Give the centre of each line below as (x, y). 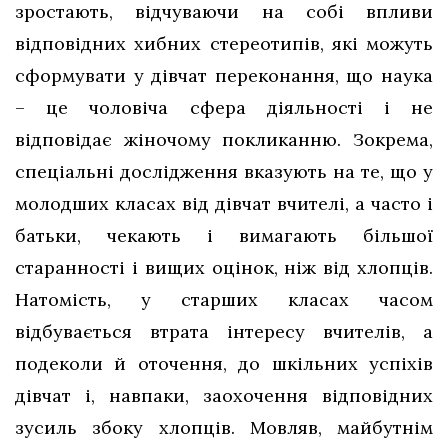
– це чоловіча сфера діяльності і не (224, 108)
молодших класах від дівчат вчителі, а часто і (224, 204)
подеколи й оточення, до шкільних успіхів (224, 364)
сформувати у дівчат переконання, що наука (224, 76)
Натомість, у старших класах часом (224, 300)
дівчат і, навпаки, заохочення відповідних (224, 396)
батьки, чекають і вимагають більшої (224, 236)
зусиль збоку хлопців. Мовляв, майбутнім (224, 428)
